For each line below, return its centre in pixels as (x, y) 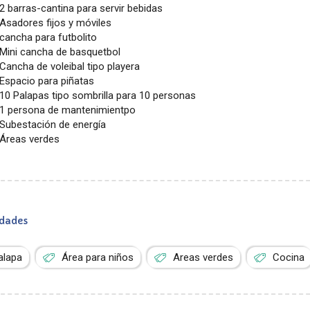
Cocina (289, 257)
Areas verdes (203, 257)
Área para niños (98, 257)
